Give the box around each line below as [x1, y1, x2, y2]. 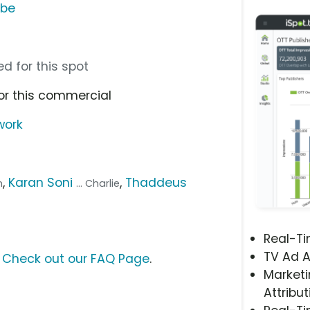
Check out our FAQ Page [2, 250, 149, 267]
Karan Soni [8, 174, 73, 191]
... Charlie [76, 176, 120, 190]
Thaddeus [125, 174, 188, 191]
